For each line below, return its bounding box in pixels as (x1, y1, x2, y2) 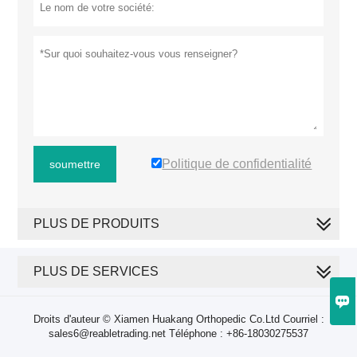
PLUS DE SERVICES (33, 265, 159, 279)
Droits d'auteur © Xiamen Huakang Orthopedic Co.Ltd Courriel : (33, 313, 324, 326)
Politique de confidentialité (162, 157, 312, 171)
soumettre (49, 158, 101, 171)
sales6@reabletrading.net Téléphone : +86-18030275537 (49, 328, 308, 340)
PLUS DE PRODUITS (33, 217, 160, 231)
